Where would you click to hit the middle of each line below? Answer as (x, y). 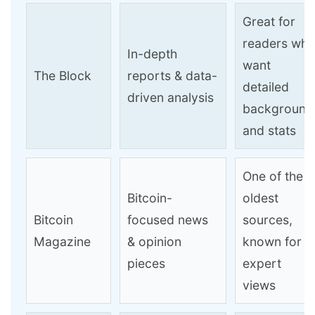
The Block (63, 76)
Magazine (62, 242)
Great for (269, 22)
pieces (146, 264)
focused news (168, 220)
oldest (261, 198)
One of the (273, 176)
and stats (269, 131)
